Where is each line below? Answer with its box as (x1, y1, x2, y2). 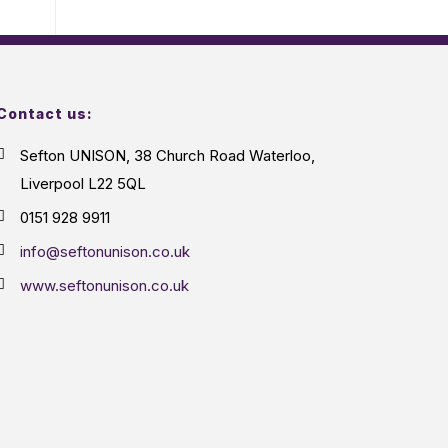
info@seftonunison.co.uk (20, 242, 190, 261)
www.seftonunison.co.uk (20, 276, 189, 295)
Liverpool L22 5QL (20, 174, 146, 193)
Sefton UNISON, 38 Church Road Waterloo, (20, 146, 315, 165)
